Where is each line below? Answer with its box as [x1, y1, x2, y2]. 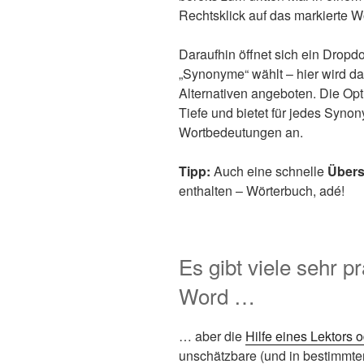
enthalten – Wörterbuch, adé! [179, 181, 344, 201]
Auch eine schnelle [210, 162, 327, 181]
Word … [179, 280, 255, 311]
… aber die [179, 326, 245, 345]
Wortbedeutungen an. [179, 123, 303, 142]
